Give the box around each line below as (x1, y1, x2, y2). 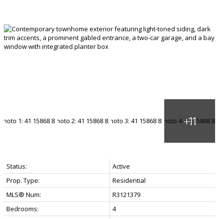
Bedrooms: (6, 204, 39, 213)
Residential (112, 175, 146, 185)
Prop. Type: (6, 175, 40, 185)
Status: (6, 161, 27, 171)
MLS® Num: (6, 190, 41, 199)
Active (112, 161, 130, 171)
